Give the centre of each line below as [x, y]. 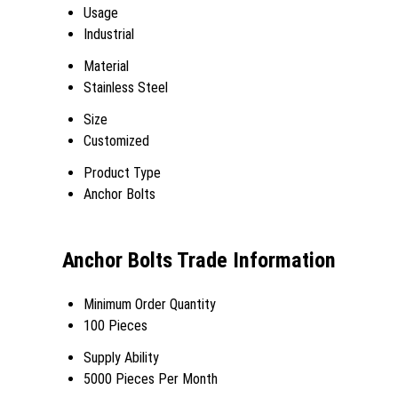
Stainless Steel [126, 88]
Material [106, 66]
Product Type [122, 173]
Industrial [109, 34]
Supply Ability [121, 357]
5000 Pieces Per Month [151, 378]
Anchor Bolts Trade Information [199, 260]
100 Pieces [115, 325]
